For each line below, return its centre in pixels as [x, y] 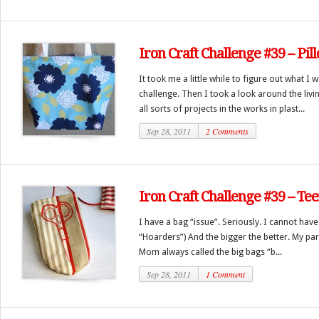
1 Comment [225, 274]
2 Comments [227, 131]
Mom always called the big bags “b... [210, 252]
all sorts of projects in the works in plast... [222, 109]
